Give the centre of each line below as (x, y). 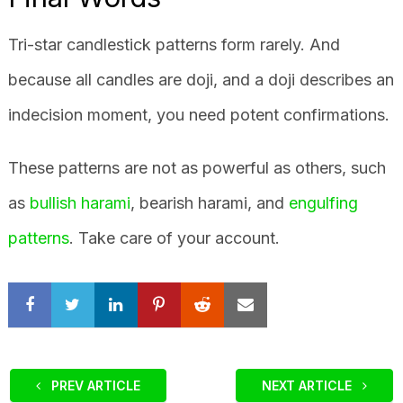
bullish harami (80, 203)
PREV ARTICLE (94, 386)
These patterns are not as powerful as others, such (197, 168)
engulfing (323, 203)
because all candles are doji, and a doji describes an (201, 80)
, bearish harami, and (209, 203)
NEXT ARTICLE (309, 386)
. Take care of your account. (174, 238)
